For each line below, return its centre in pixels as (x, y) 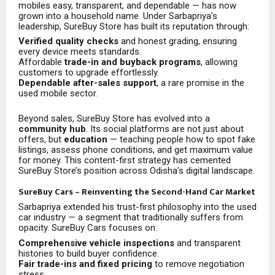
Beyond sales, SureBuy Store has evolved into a (114, 119)
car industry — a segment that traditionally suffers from (131, 218)
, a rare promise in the (200, 83)
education (86, 140)
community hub (52, 129)
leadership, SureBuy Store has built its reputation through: (134, 26)
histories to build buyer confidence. (89, 254)
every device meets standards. (80, 52)
